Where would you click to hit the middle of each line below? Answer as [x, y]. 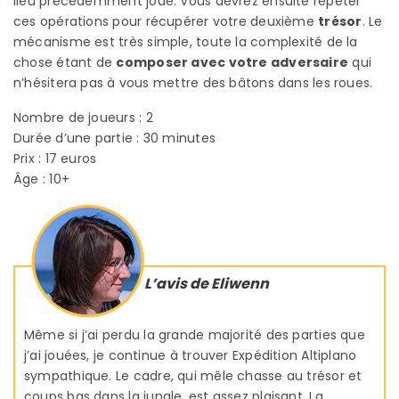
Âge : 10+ [42, 179]
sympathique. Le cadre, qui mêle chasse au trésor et [193, 375]
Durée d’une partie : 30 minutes [114, 138]
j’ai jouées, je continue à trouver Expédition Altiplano [191, 355]
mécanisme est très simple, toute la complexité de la [186, 41]
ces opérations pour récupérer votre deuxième [166, 21]
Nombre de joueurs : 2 [83, 117]
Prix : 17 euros [55, 158]
